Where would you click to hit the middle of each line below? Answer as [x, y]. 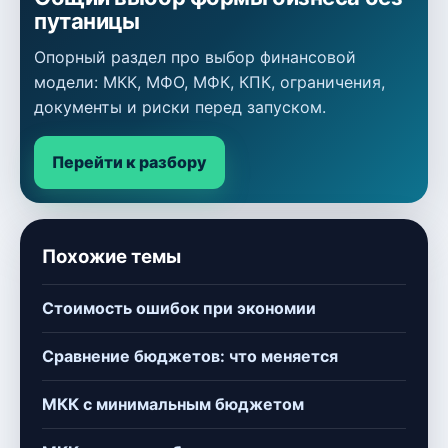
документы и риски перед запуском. [180, 107]
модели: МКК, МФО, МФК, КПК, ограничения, [209, 82]
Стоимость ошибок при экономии [179, 308]
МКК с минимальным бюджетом [173, 404]
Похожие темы [111, 257]
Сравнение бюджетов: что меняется [190, 356]
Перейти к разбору [129, 162]
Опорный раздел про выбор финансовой [195, 57]
